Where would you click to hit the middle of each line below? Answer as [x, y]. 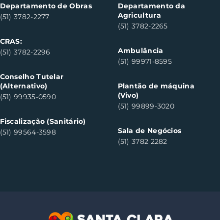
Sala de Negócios [150, 131]
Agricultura [139, 15]
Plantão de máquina [156, 86]
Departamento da [151, 6]
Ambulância [140, 51]
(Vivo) [128, 95]
